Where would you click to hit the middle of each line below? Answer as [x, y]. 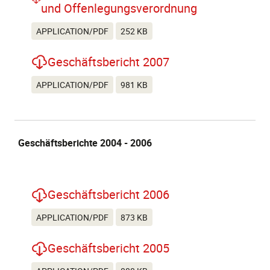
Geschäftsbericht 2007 [108, 61]
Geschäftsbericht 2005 [108, 248]
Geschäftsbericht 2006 [108, 194]
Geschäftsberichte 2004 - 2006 [85, 143]
